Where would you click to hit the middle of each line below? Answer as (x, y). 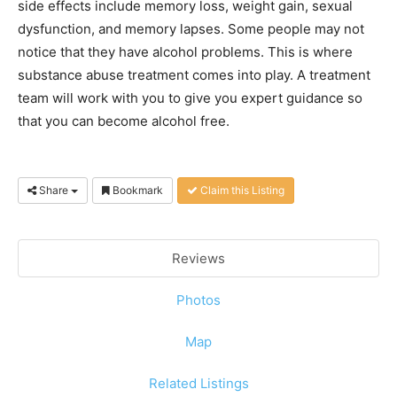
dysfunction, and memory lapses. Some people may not (191, 29)
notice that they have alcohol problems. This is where (185, 52)
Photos (198, 300)
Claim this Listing (241, 190)
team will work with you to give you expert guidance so (190, 98)
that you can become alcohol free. (124, 121)
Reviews (198, 258)
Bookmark (136, 190)
